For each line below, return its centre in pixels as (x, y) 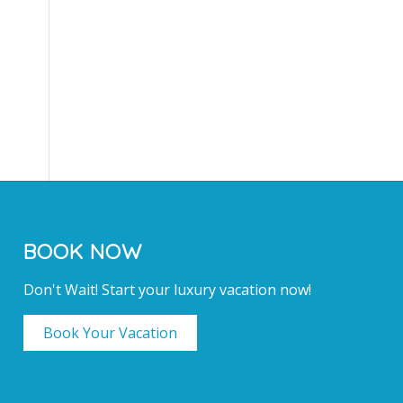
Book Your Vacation (111, 333)
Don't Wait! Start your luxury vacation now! (168, 290)
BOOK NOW (83, 251)
